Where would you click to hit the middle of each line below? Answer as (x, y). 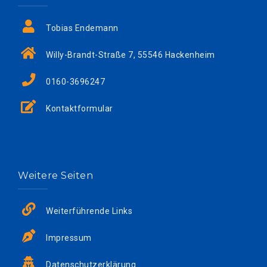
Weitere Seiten (55, 176)
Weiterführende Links (89, 211)
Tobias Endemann (81, 28)
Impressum (69, 238)
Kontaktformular (80, 109)
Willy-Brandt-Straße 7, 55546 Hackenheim (129, 55)
